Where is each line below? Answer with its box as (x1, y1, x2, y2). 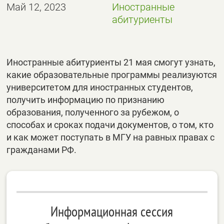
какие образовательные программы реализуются (6, 69, 217, 80)
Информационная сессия (50, 202, 173, 220)
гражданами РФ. (6, 144, 77, 155)
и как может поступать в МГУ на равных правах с (6, 132, 215, 142)
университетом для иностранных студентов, (6, 82, 193, 92)
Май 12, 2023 (6, 1, 66, 13)
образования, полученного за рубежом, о (6, 107, 179, 117)
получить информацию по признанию (6, 94, 165, 105)
